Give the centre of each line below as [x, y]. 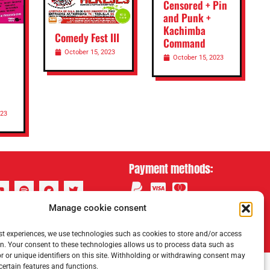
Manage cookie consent [97, 208]
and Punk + [187, 18]
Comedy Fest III [87, 37]
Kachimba [184, 30]
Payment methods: [171, 168]
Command [184, 43]
